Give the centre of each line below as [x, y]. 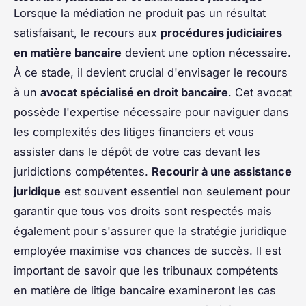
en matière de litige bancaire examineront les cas [145, 291]
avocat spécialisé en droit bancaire [134, 93]
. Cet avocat [260, 93]
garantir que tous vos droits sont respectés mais [143, 211]
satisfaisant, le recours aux [87, 33]
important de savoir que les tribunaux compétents [146, 271]
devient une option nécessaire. [206, 53]
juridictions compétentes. [83, 172]
